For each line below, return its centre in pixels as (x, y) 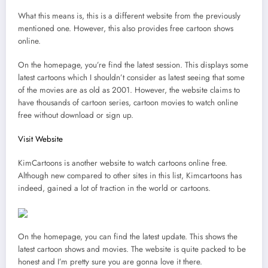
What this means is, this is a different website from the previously (129, 16)
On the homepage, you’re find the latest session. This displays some (133, 65)
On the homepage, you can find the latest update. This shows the (128, 236)
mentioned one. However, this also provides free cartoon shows (126, 28)
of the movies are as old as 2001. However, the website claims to (129, 90)
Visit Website (40, 139)
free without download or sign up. (76, 115)
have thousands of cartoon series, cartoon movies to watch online (128, 102)
